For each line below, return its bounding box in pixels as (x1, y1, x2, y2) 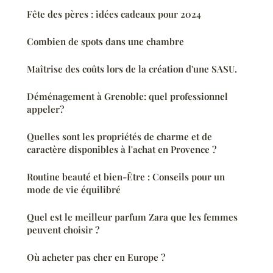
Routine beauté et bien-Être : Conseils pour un (27, 170, 225, 183)
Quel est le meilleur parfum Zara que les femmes (27, 210, 238, 223)
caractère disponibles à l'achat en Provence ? (27, 143, 216, 155)
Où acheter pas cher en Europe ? (27, 250, 165, 263)
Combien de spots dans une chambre (27, 35, 184, 48)
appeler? (27, 102, 64, 115)
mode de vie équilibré (27, 183, 121, 196)
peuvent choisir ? (27, 223, 99, 236)
